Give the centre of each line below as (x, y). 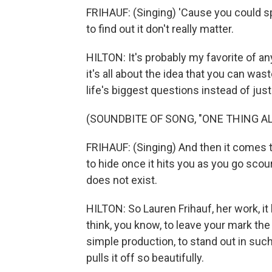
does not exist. (122, 180)
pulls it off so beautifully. (145, 258)
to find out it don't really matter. (160, 29)
